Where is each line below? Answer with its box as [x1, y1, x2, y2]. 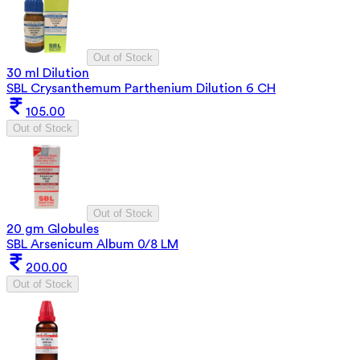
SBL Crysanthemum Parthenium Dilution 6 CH [6, 81, 276, 95]
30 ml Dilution [6, 66, 89, 80]
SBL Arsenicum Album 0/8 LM [6, 237, 178, 251]
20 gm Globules [6, 222, 99, 235]
